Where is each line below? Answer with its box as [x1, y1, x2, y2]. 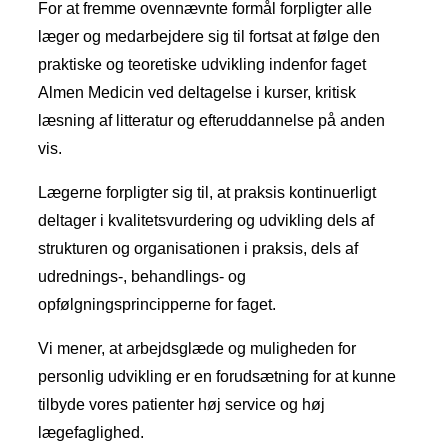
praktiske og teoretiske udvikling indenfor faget [38, 56, 366, 73]
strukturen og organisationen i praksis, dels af [38, 240, 358, 257]
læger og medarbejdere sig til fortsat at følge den [38, 28, 380, 45]
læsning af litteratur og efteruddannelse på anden [38, 112, 385, 129]
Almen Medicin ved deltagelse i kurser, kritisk [38, 84, 356, 101]
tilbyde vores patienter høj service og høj [38, 396, 325, 413]
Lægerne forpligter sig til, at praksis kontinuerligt [38, 184, 376, 201]
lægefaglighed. [38, 424, 144, 441]
